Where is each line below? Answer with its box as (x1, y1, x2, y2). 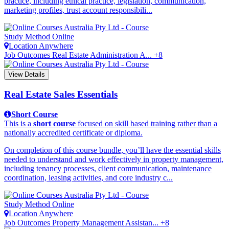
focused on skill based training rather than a (76, 119, 217, 128)
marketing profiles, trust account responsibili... (4, 5, 152, 14)
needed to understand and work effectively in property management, (4, 154, 223, 164)
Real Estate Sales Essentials (4, 89, 118, 100)
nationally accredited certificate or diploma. (4, 128, 143, 137)
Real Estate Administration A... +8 (52, 50, 163, 59)
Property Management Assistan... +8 (52, 218, 169, 227)
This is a (4, 119, 33, 128)
